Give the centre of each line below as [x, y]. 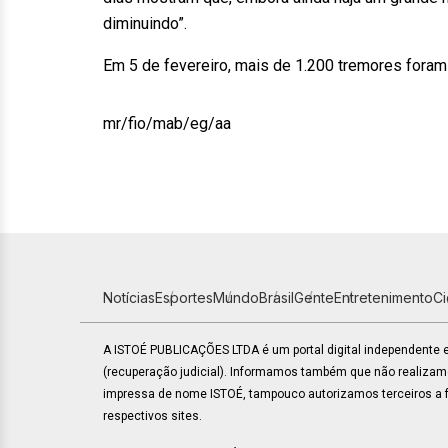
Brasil [276, 297]
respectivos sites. [152, 416]
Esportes [184, 297]
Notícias [129, 297]
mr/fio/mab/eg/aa [167, 123]
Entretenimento [383, 297]
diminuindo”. [145, 23]
